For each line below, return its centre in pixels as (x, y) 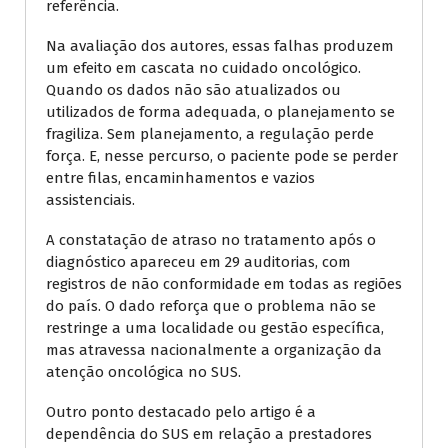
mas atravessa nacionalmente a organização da (214, 349)
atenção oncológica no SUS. (143, 371)
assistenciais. (90, 199)
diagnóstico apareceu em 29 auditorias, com (198, 261)
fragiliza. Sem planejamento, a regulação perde (210, 133)
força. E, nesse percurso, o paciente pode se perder (222, 155)
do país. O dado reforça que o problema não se (211, 305)
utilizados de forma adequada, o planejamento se (220, 111)
